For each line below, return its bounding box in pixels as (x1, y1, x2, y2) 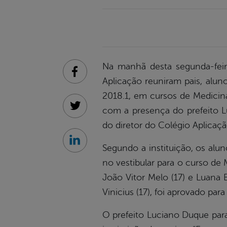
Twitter (74, 106, 99, 116)
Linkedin (74, 141, 105, 150)
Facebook (74, 72, 110, 82)
